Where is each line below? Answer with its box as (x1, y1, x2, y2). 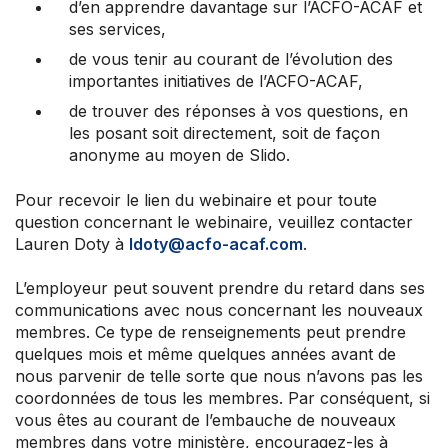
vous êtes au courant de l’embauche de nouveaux (15, 409, 396, 430)
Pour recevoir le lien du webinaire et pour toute (15, 189, 377, 210)
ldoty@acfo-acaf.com (129, 233, 303, 254)
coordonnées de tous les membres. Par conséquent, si (15, 387, 430, 408)
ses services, (69, 19, 172, 40)
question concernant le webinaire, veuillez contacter (15, 211, 413, 232)
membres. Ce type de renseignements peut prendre (15, 321, 406, 342)
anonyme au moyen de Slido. (69, 145, 291, 166)
